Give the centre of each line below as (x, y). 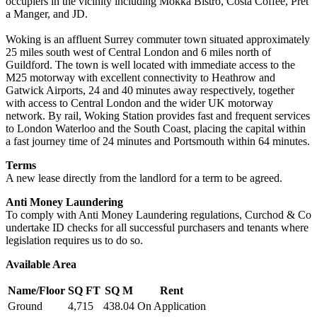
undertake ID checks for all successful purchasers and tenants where (157, 227)
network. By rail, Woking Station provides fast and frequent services (158, 115)
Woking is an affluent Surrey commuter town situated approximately (158, 39)
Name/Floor (36, 290)
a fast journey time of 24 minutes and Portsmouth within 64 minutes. (158, 141)
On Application (172, 306)
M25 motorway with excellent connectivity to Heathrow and (140, 77)
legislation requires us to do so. (74, 240)
